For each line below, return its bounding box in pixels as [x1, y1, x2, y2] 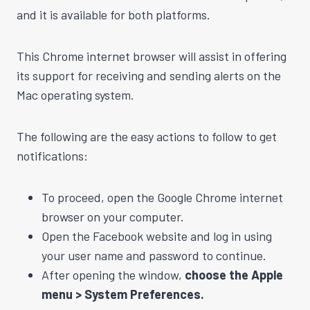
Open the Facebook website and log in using [42, 228, 272, 244]
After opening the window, [42, 266, 185, 282]
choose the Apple [185, 266, 283, 282]
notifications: [17, 147, 88, 163]
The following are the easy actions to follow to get [17, 128, 277, 144]
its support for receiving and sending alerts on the [17, 67, 281, 83]
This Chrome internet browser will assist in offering [17, 48, 286, 64]
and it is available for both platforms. [17, 6, 210, 22]
